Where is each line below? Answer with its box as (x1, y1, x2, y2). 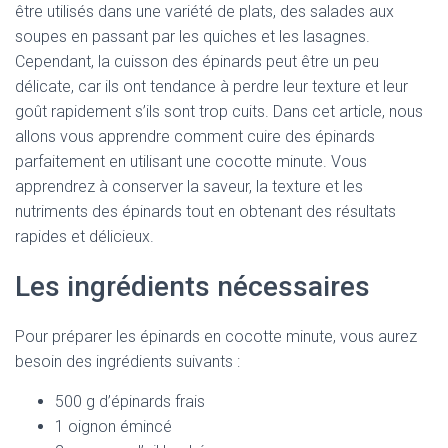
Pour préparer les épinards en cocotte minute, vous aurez (15, 327, 417, 346)
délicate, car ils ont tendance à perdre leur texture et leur (15, 77, 408, 96)
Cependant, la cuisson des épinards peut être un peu (15, 52, 379, 71)
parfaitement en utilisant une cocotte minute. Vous (15, 152, 367, 171)
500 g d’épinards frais (55, 392, 205, 411)
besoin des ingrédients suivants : (15, 352, 240, 371)
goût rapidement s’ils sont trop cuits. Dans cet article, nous (15, 102, 423, 121)
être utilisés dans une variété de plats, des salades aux (15, 2, 394, 21)
